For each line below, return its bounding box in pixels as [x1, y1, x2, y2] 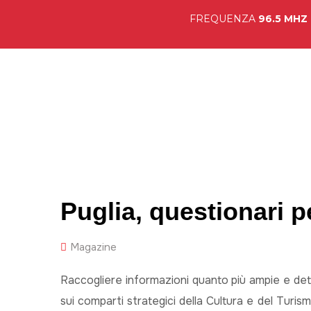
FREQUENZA [189, 12, 258, 25]
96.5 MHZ [258, 12, 308, 25]
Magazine [70, 240, 117, 254]
